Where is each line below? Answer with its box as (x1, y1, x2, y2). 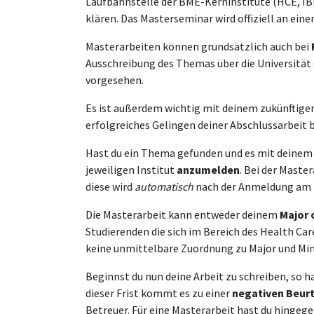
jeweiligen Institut (86, 163, 177, 177)
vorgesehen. (86, 73, 144, 87)
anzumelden (177, 163, 240, 177)
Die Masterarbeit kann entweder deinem (86, 207, 280, 221)
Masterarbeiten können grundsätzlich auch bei (86, 39, 311, 53)
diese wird (86, 179, 135, 193)
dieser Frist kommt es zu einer (86, 286, 232, 300)
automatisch (135, 179, 193, 193)
